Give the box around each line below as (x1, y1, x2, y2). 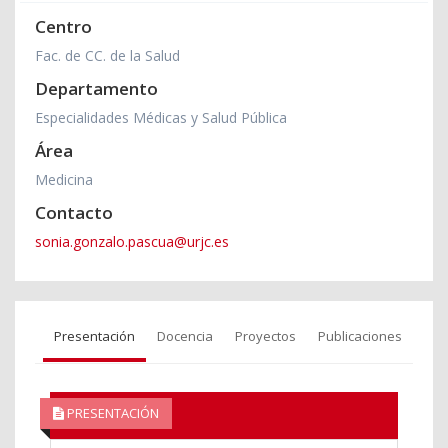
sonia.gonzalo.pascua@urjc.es (35, 231, 229, 251)
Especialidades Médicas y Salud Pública (35, 107, 287, 127)
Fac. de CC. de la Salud (35, 45, 180, 65)
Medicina (35, 169, 93, 189)
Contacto (35, 200, 113, 224)
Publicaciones (318, 326, 402, 345)
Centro (35, 14, 92, 38)
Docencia (157, 326, 213, 345)
